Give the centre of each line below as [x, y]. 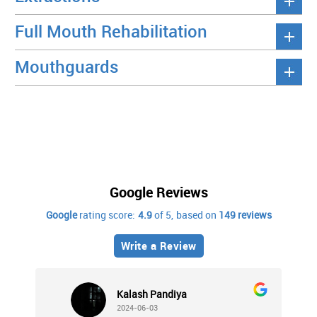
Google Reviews [158, 192]
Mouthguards [67, 66]
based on [197, 214]
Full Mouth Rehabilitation [111, 31]
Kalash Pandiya [152, 294]
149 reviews [245, 214]
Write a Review [158, 245]
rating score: [106, 214]
